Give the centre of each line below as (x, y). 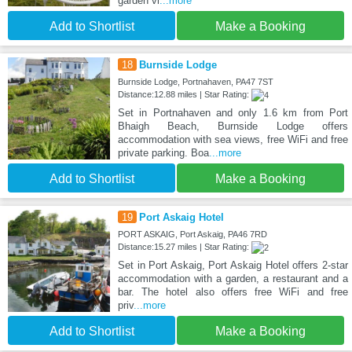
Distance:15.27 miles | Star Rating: (184, 246)
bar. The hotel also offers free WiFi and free (233, 291)
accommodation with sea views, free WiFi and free (233, 139)
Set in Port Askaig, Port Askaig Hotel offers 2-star (233, 265)
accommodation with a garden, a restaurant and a (233, 278)
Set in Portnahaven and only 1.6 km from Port (233, 112)
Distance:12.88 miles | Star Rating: (184, 94)
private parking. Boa (163, 152)
